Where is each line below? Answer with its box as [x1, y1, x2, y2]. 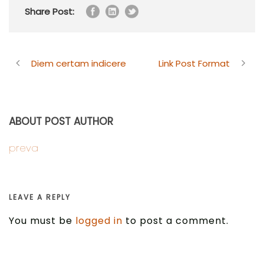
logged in [75, 214, 123, 228]
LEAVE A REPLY [9, 192, 71, 203]
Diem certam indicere [31, 57, 126, 70]
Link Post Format [159, 57, 230, 70]
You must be [9, 214, 75, 228]
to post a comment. [123, 214, 229, 228]
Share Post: [25, 5, 74, 18]
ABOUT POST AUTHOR [9, 114, 113, 129]
